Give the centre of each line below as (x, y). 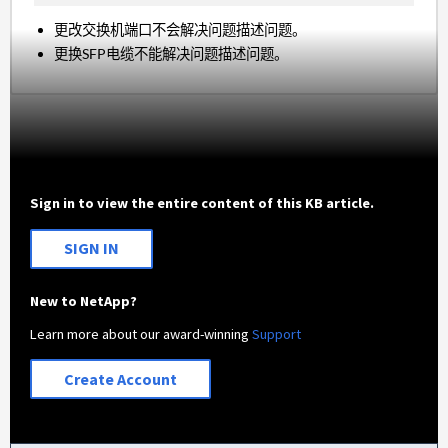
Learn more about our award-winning (141, 334)
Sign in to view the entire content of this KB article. (202, 203)
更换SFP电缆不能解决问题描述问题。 (171, 53)
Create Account (121, 379)
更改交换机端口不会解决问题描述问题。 (180, 30)
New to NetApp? (84, 300)
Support (277, 334)
